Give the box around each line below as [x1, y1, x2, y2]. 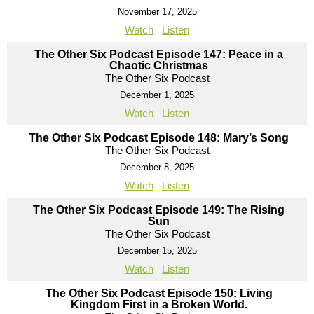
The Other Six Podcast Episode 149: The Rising [33, 203, 285, 216]
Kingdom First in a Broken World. [70, 298, 247, 310]
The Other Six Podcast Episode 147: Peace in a [34, 48, 283, 60]
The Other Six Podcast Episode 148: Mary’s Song [29, 131, 289, 144]
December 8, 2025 [120, 161, 194, 172]
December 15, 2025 [117, 245, 197, 256]
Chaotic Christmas [109, 59, 208, 71]
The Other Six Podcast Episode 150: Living [45, 287, 273, 299]
